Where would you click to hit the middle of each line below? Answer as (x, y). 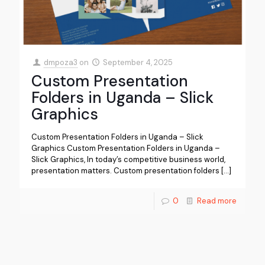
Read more (217, 201)
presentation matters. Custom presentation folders (125, 171)
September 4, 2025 (138, 63)
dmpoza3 (61, 63)
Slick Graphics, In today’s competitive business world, (128, 160)
